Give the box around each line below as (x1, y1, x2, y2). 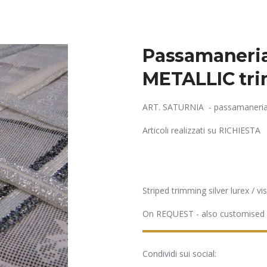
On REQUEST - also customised (142, 208, 265, 219)
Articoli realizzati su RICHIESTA (142, 125, 263, 136)
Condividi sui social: (142, 248, 216, 259)
